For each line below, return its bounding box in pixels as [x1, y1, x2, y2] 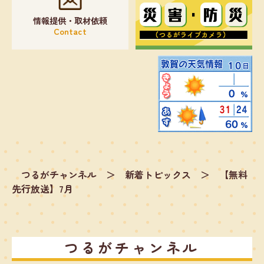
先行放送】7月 [12, 181, 73, 196]
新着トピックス [125, 167, 191, 181]
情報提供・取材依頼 [32, 14, 107, 27]
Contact [53, 24, 87, 37]
